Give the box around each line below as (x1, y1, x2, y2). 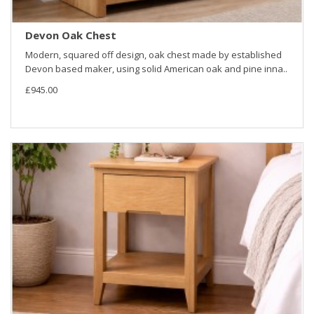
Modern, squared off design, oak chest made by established (25, 48, 282, 62)
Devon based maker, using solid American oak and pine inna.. (25, 62, 287, 76)
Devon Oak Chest (25, 28, 116, 43)
